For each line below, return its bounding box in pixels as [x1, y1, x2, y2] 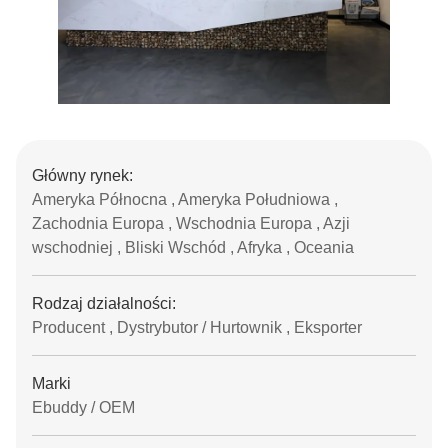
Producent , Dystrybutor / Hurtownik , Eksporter [32, 319, 362, 336]
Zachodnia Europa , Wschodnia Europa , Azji [32, 215, 350, 232]
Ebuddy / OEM [32, 399, 135, 416]
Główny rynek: [32, 167, 133, 184]
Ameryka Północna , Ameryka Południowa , [32, 191, 338, 208]
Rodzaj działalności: [32, 295, 176, 312]
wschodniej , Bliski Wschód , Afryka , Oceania [32, 239, 354, 256]
